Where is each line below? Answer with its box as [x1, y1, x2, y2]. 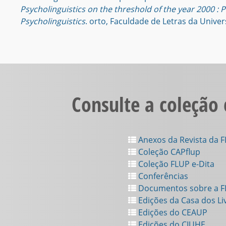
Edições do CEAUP [136, 207, 207, 218]
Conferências [136, 171, 188, 182]
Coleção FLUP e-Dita [136, 158, 214, 169]
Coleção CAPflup [136, 146, 200, 157]
